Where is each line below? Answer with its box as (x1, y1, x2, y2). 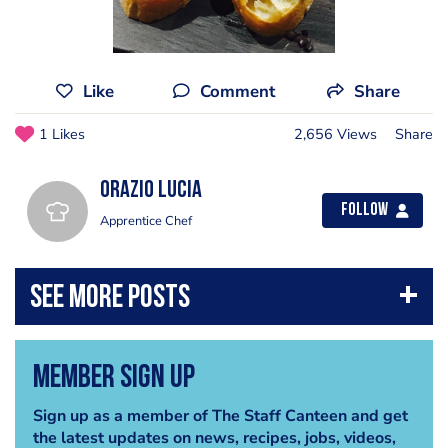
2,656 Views (294, 124, 377, 144)
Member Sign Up (32, 362, 195, 395)
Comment (199, 80, 275, 103)
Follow (341, 202, 388, 219)
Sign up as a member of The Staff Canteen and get (32, 404, 408, 427)
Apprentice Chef (100, 212, 192, 230)
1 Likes (39, 124, 85, 144)
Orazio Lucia (100, 179, 202, 203)
